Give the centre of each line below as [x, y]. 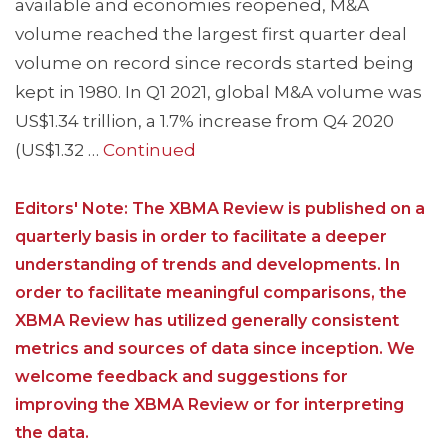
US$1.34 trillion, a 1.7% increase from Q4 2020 [204, 121]
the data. [52, 433]
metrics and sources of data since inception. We [215, 349]
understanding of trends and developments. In [207, 265]
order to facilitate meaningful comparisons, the [211, 293]
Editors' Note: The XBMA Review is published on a [220, 209]
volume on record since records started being [214, 63]
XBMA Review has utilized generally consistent [207, 321]
